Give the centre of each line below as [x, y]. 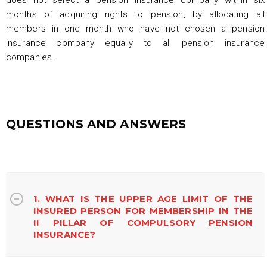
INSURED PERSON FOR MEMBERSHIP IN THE [143, 210]
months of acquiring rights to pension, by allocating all [135, 14]
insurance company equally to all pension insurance [135, 43]
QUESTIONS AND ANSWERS [96, 124]
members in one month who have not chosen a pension [135, 28]
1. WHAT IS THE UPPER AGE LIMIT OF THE [143, 198]
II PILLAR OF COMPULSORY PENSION [143, 222]
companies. [30, 57]
